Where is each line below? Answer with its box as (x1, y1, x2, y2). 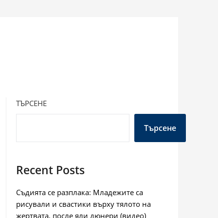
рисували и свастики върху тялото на (16, 199, 151, 209)
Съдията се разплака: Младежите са (16, 187, 143, 197)
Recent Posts (16, 163, 85, 178)
